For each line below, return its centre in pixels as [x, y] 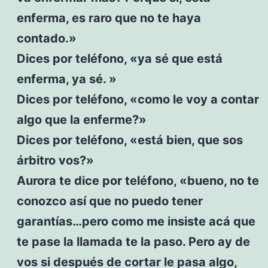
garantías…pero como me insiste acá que [136, 221]
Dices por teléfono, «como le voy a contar [138, 99]
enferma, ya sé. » [66, 79]
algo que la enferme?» [81, 119]
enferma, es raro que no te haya [109, 18]
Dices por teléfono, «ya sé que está [119, 58]
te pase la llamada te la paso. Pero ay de [133, 241]
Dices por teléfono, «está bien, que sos [130, 140]
